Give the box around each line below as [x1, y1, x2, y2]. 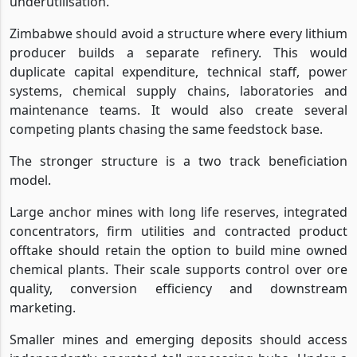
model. [10, 171, 51, 189]
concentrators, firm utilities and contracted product [10, 222, 347, 240]
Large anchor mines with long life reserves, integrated [10, 202, 347, 221]
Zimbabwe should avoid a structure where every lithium [10, 24, 347, 42]
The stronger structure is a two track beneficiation [10, 151, 347, 170]
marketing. [10, 298, 76, 316]
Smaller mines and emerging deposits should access [10, 330, 347, 348]
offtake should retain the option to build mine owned [10, 241, 347, 259]
